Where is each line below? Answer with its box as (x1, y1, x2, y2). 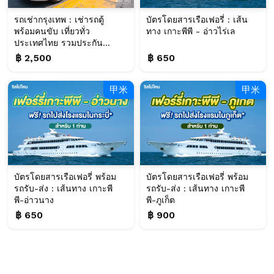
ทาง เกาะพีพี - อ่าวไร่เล (146, 26, 235, 37)
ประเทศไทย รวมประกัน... (14, 38, 110, 48)
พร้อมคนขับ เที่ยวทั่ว (14, 26, 90, 37)
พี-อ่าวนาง (14, 194, 54, 205)
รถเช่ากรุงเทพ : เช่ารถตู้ (14, 15, 104, 25)
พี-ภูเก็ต (146, 194, 175, 205)
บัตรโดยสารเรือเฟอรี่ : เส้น (146, 15, 248, 25)
